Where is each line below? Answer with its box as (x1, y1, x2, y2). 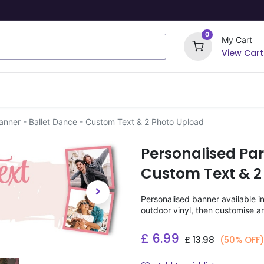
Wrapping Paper (74, 82, 148, 95)
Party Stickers (189, 82, 252, 95)
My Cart (221, 35, 252, 45)
